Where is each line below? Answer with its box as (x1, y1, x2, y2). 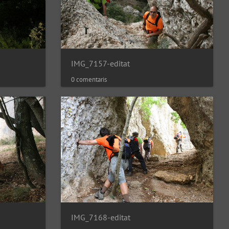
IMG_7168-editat (71, 212, 130, 222)
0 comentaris (71, 75, 107, 84)
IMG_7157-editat (71, 58, 130, 68)
